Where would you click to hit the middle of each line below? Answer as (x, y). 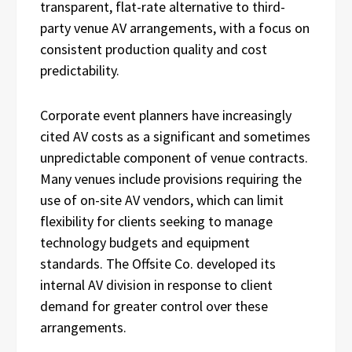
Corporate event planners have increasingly (166, 115)
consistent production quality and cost (154, 49)
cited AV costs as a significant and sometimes (175, 136)
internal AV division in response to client (156, 284)
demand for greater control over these (154, 306)
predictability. (80, 70)
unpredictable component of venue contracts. (174, 157)
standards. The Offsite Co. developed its (158, 263)
